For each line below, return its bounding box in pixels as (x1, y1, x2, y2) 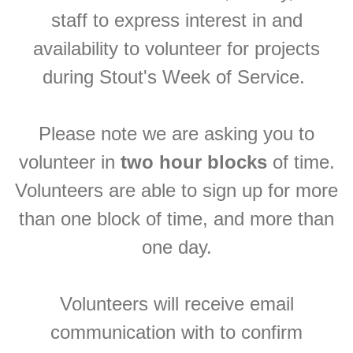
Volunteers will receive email (59, 293, 294, 314)
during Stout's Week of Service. (43, 66, 310, 87)
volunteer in (18, 151, 121, 173)
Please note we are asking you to (39, 123, 314, 144)
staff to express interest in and (50, 9, 303, 31)
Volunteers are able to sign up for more (15, 180, 338, 201)
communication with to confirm (50, 321, 303, 343)
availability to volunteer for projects (33, 38, 320, 59)
